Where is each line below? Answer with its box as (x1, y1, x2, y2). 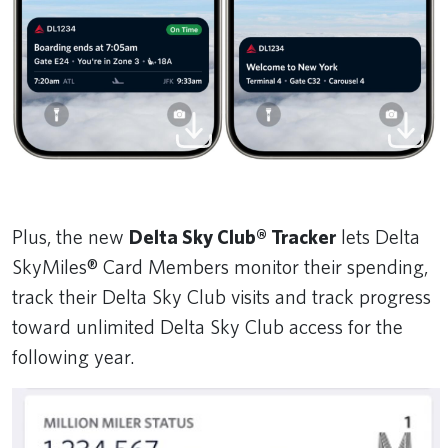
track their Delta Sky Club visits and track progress (12, 284, 431, 309)
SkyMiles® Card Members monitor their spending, (12, 254, 428, 279)
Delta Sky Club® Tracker (129, 224, 336, 249)
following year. (12, 344, 135, 369)
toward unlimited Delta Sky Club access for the (12, 314, 403, 339)
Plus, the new (12, 224, 129, 249)
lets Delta (336, 224, 420, 249)
